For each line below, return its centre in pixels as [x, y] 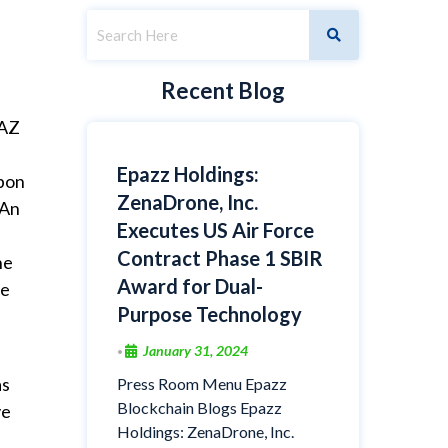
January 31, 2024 [195, 350]
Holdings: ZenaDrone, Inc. [205, 431]
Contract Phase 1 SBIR [219, 257]
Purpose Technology [209, 313]
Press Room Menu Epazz [201, 383]
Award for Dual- [189, 285]
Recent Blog [222, 90]
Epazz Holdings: [187, 173]
